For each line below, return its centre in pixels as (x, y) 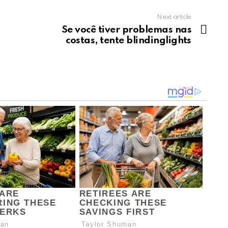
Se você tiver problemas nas (126, 30)
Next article (174, 17)
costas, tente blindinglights (129, 40)
